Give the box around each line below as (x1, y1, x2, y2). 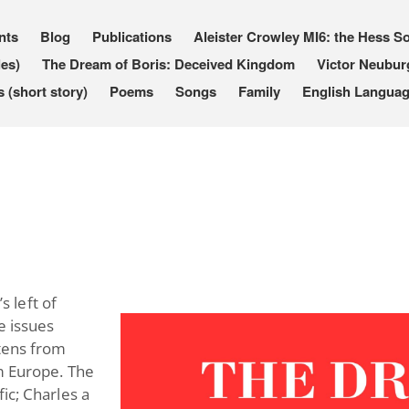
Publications (91, 26, 172, 47)
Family (237, 80, 280, 101)
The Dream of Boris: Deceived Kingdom (41, 53, 295, 74)
